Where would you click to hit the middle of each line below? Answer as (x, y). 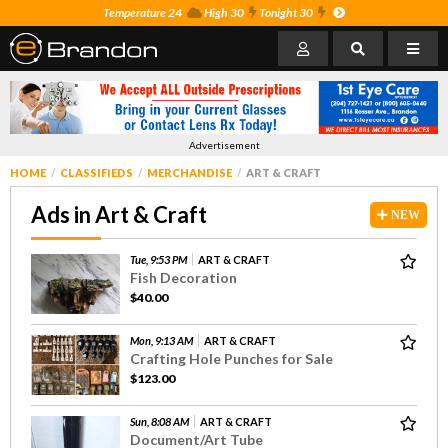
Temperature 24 (142, 12)
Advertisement (224, 144)
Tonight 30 (285, 12)
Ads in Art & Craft (119, 214)
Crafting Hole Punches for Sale (231, 358)
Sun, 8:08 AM (159, 421)
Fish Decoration (183, 277)
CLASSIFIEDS (96, 172)
